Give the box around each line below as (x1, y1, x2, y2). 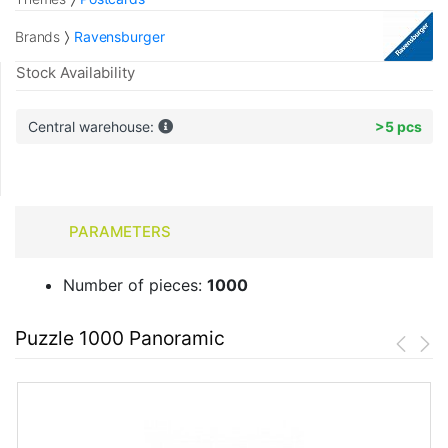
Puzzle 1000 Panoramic (15, 326, 225, 351)
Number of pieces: (63, 275, 207, 296)
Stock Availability (16, 63, 135, 83)
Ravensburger (74, 27, 165, 45)
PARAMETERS (68, 222, 171, 242)
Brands (15, 27, 61, 45)
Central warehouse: (27, 118, 158, 136)
